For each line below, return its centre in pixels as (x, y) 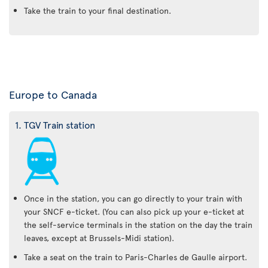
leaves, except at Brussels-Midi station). (99, 237)
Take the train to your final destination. (98, 10)
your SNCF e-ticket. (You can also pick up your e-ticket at (134, 211)
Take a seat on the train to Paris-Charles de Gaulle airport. (135, 257)
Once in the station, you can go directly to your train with (133, 198)
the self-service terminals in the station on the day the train (138, 224)
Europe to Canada (53, 94)
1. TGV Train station (55, 124)
